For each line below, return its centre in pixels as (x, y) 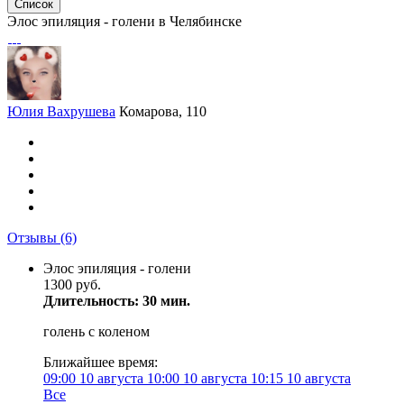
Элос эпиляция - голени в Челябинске (124, 21)
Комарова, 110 (163, 111)
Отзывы (34, 238)
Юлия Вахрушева (61, 111)
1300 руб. (72, 285)
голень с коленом (96, 331)
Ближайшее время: (101, 362)
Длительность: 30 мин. (117, 301)
